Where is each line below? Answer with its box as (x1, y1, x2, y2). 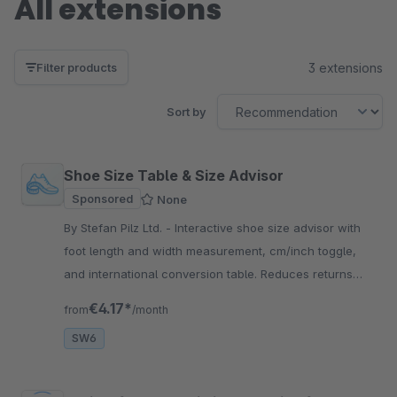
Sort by (167, 105, 206, 120)
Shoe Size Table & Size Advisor (64, 167, 284, 185)
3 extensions (308, 59, 383, 75)
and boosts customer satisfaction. (64, 290, 253, 305)
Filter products (36, 60, 117, 75)
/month (132, 303, 168, 317)
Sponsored (72, 191, 133, 206)
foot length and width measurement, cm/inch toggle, (64, 244, 356, 259)
